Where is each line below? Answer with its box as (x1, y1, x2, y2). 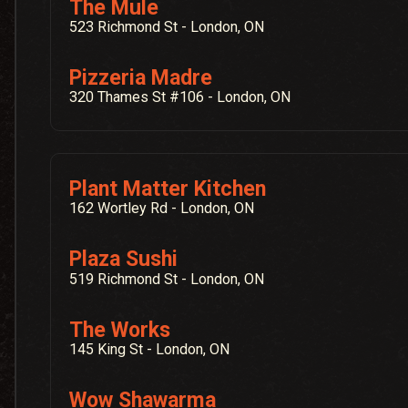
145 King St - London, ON (69, 340, 230, 358)
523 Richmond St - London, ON (69, 17, 265, 36)
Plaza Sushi (69, 247, 178, 272)
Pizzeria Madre (69, 65, 213, 90)
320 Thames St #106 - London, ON (69, 88, 291, 107)
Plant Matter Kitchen (69, 177, 267, 202)
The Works (69, 317, 171, 342)
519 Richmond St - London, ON (69, 270, 265, 288)
